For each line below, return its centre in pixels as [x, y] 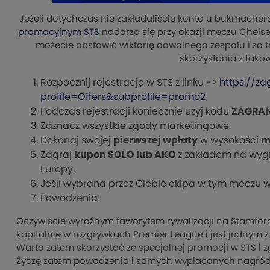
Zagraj [57, 155]
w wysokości [229, 141]
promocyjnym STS [58, 33]
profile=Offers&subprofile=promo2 [123, 97]
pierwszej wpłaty [155, 141]
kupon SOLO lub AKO [126, 155]
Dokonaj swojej [77, 141]
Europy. [58, 170]
